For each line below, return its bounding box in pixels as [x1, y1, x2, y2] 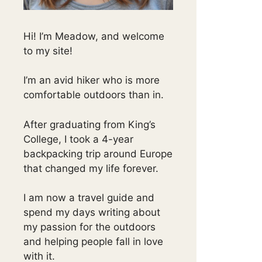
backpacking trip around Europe [23, 147, 173, 160]
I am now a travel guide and [23, 192, 154, 204]
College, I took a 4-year [23, 133, 133, 145]
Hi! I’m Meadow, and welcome [23, 30, 164, 42]
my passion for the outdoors [23, 221, 156, 233]
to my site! [23, 44, 73, 57]
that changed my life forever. [23, 162, 158, 174]
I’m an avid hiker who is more [23, 74, 160, 87]
